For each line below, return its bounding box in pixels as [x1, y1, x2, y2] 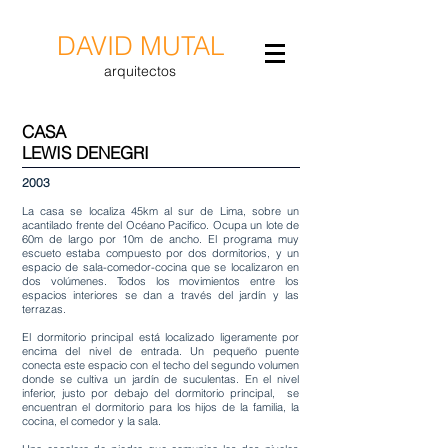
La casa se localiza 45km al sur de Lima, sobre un [22, 204, 299, 218]
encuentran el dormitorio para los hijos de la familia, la [22, 400, 299, 414]
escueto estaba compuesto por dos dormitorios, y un [22, 246, 299, 260]
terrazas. [22, 302, 66, 316]
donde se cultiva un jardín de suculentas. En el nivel [22, 372, 299, 386]
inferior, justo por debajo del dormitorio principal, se [22, 386, 299, 400]
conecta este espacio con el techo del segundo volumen [22, 358, 299, 372]
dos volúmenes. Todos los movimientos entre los [22, 274, 299, 288]
